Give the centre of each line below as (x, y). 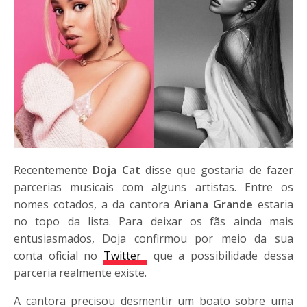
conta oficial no (59, 255)
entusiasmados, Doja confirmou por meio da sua (153, 238)
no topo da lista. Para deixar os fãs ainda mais (153, 221)
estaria (275, 204)
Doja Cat (116, 170)
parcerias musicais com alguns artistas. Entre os (153, 187)
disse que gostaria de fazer (217, 170)
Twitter (125, 255)
